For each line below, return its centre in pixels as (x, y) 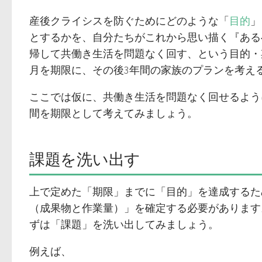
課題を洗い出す (85, 159)
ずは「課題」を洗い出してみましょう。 (124, 224)
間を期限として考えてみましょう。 (113, 113)
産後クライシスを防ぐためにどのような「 (129, 21)
